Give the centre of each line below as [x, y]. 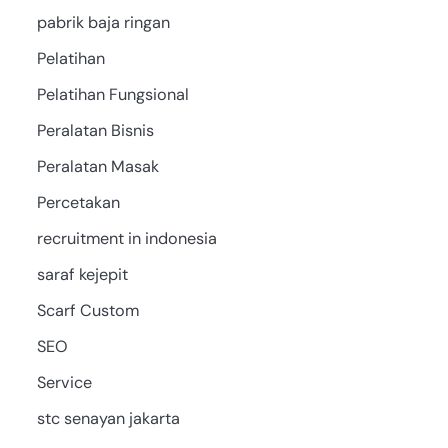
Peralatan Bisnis [95, 130]
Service [64, 382]
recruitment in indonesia [126, 238]
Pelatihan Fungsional [112, 94]
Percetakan [78, 202]
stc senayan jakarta [108, 418]
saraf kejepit [82, 274]
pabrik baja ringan [103, 22]
